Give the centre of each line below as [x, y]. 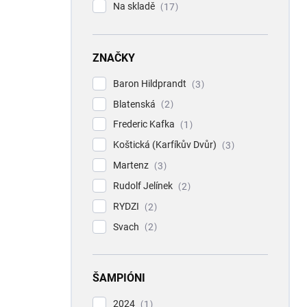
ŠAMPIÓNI [119, 278]
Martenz [132, 165]
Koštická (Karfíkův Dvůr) [166, 145]
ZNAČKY [114, 58]
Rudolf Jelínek [144, 185]
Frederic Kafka [145, 124]
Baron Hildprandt [151, 83]
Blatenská [135, 104]
